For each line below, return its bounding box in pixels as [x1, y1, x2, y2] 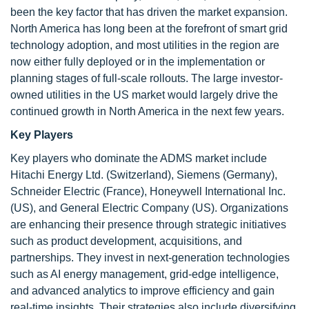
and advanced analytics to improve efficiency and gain [10, 285, 275, 297]
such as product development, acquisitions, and [10, 235, 242, 247]
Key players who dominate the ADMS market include [10, 152, 267, 164]
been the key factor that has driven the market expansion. [10, 6, 288, 18]
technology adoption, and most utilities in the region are [10, 39, 279, 51]
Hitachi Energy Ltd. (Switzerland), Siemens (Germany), [10, 169, 277, 181]
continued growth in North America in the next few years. [10, 106, 284, 117]
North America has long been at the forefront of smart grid [10, 23, 288, 34]
